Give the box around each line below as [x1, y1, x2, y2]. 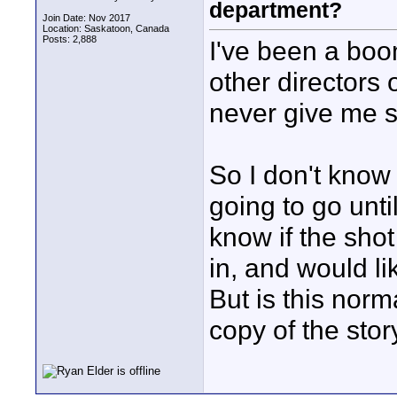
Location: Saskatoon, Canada [43, 23, 169, 34]
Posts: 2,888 [43, 34, 97, 44]
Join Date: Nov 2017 [43, 12, 130, 23]
